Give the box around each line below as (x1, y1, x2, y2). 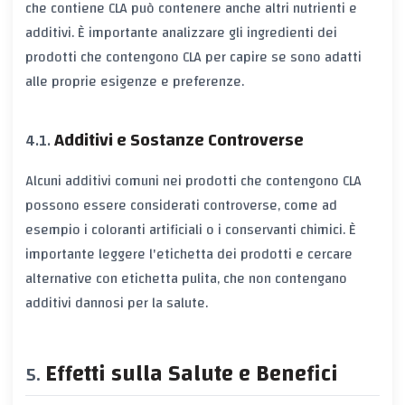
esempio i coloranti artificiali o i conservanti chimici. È (25, 217, 356, 243)
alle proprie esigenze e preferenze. (25, 68, 244, 94)
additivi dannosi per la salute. (25, 290, 208, 316)
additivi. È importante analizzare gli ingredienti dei (25, 19, 337, 45)
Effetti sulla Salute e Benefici (45, 353, 338, 395)
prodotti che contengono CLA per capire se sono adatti (25, 43, 362, 70)
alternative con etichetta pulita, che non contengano (25, 266, 347, 292)
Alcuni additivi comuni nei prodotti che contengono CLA (25, 168, 362, 194)
